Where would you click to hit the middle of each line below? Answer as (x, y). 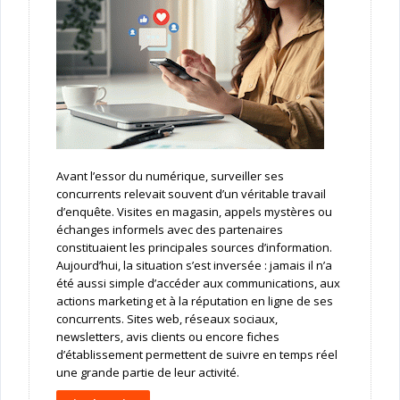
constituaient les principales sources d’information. (194, 248)
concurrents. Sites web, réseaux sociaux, (167, 319)
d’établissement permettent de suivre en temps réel (196, 355)
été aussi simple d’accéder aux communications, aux (198, 283)
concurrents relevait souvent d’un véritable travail (191, 194)
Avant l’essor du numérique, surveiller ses (170, 176)
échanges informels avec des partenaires (169, 230)
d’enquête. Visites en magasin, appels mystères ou (194, 212)
